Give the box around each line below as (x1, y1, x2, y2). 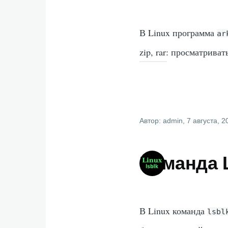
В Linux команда (139, 204, 208, 217)
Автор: (139, 116, 163, 125)
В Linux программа (139, 26, 217, 39)
